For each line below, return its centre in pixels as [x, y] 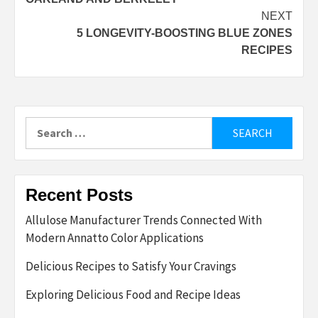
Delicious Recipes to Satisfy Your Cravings [131, 266]
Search [43, 125]
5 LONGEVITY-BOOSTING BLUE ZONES [185, 33]
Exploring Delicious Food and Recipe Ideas [133, 294]
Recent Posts [79, 194]
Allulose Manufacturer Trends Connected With [144, 220]
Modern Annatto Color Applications [115, 237]
